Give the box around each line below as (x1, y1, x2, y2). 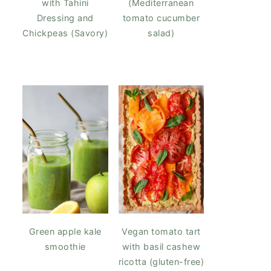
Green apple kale (28, 226, 102, 237)
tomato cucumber (122, 12, 200, 23)
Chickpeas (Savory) (22, 27, 108, 38)
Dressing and (36, 12, 94, 23)
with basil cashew (122, 241, 200, 252)
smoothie (44, 241, 86, 252)
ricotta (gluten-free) (118, 256, 204, 267)
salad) (148, 27, 175, 38)
